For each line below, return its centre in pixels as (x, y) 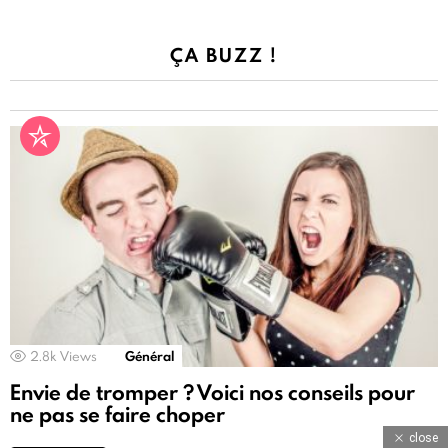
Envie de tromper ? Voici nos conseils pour (212, 392)
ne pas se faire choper (117, 414)
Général (149, 356)
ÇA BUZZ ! (224, 55)
